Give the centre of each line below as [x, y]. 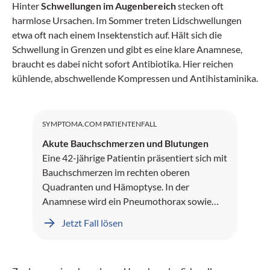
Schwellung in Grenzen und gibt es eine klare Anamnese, [127, 49]
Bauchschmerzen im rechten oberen [116, 172]
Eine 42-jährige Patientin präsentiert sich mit [135, 157]
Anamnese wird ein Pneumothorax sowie [127, 201]
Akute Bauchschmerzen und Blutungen [125, 143]
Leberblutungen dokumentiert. [106, 215]
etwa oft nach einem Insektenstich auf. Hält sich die [117, 34]
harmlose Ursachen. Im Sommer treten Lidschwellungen [127, 20]
